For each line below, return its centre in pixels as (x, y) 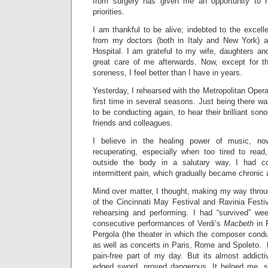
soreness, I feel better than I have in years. (167, 73)
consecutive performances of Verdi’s (158, 223)
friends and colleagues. (133, 123)
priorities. (109, 12)
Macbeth (239, 223)
